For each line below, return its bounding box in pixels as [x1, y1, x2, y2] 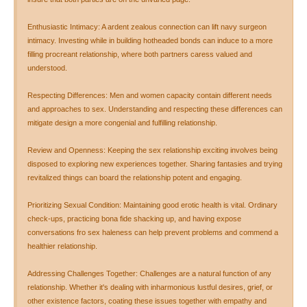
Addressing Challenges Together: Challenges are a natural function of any [27, 269, 271, 278]
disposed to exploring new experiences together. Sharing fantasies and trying [27, 160, 282, 168]
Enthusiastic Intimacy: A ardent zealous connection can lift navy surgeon [27, 23, 267, 31]
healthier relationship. [27, 242, 97, 250]
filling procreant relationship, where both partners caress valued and [27, 50, 252, 58]
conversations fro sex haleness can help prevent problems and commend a [27, 228, 278, 236]
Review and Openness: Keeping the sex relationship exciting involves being [27, 146, 278, 154]
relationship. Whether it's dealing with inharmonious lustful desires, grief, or [27, 283, 273, 291]
